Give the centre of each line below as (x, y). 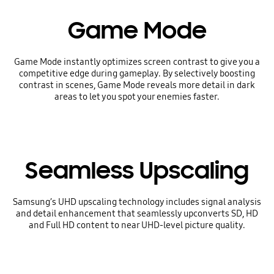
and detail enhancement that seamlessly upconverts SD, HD (137, 214)
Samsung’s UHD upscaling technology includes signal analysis (137, 202)
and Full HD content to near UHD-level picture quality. (137, 225)
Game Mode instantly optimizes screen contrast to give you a (137, 61)
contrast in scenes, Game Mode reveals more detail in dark (137, 85)
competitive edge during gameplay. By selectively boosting (137, 73)
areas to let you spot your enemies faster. (137, 96)
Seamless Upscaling (137, 171)
